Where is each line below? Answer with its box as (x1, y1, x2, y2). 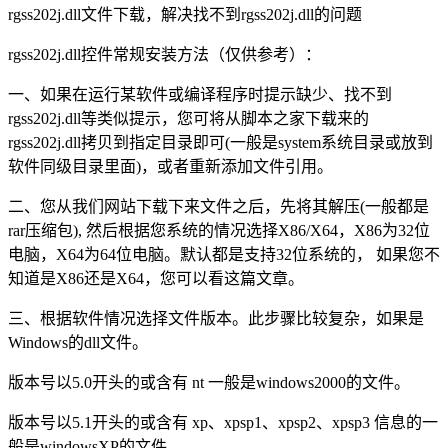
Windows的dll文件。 (8, 334, 148, 352)
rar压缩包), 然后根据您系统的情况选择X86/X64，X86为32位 (8, 222, 430, 240)
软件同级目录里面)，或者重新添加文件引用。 (8, 158, 333, 176)
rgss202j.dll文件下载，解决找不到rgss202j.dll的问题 (8, 6, 362, 24)
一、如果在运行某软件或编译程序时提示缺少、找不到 (8, 86, 392, 104)
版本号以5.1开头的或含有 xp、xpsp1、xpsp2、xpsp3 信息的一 (8, 414, 438, 432)
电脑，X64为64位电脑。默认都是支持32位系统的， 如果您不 (8, 246, 440, 264)
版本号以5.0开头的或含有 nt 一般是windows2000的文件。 (8, 374, 410, 392)
